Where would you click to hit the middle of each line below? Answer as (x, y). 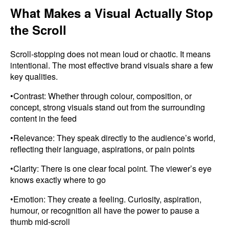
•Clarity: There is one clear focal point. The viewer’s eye (111, 168)
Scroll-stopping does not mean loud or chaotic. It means (110, 54)
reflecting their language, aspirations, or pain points (102, 149)
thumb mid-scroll (40, 221)
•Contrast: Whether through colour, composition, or (101, 96)
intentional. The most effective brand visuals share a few (112, 65)
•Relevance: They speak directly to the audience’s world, (113, 138)
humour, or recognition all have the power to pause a (105, 210)
